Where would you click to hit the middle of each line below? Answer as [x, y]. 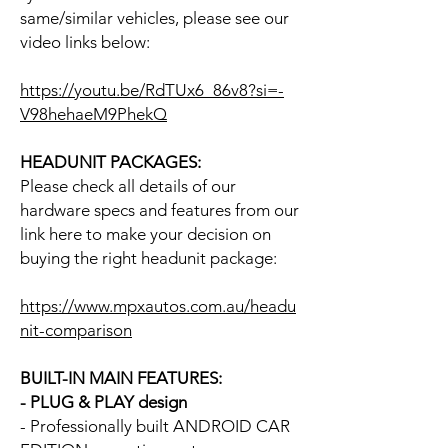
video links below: [85, 41]
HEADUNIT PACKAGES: [110, 161]
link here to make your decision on [145, 233]
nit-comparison [76, 329]
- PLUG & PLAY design [103, 401]
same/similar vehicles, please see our [154, 17]
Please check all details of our [128, 185]
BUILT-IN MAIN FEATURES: [121, 377]
